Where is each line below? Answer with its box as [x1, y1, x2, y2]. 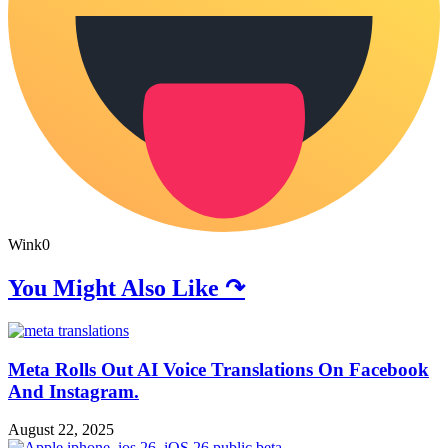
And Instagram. [8, 380, 139, 402]
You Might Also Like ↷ [8, 275, 245, 302]
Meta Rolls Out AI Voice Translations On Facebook [8, 358, 429, 380]
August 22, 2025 [8, 421, 114, 439]
